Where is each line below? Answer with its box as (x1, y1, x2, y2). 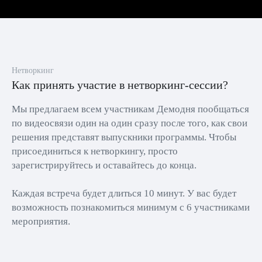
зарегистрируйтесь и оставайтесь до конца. (12, 160, 196, 171)
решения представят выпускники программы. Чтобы (12, 132, 236, 143)
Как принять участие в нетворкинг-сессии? (12, 78, 228, 91)
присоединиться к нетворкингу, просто (12, 146, 178, 157)
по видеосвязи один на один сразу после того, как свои (12, 118, 247, 129)
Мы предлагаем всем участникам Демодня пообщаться (12, 104, 249, 115)
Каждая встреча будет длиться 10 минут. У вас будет (12, 188, 236, 199)
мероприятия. (12, 216, 70, 227)
